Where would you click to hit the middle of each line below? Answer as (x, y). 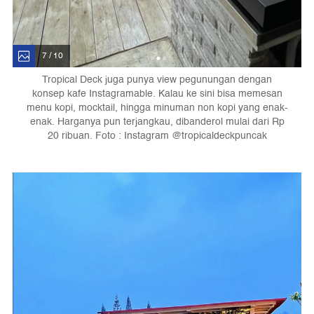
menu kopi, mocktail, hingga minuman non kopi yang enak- (157, 107)
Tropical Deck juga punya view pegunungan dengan (157, 79)
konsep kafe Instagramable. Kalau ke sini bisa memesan (157, 93)
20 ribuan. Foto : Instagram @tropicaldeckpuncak (157, 135)
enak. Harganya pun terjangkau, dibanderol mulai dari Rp (157, 121)
